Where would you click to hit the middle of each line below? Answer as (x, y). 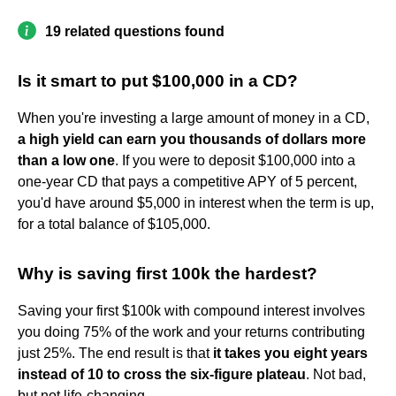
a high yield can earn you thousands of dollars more (192, 139)
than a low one (66, 160)
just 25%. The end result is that (115, 353)
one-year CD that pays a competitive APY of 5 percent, (187, 181)
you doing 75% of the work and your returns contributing (191, 331)
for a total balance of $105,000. (114, 224)
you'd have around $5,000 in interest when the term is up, (196, 202)
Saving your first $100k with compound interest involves (191, 310)
